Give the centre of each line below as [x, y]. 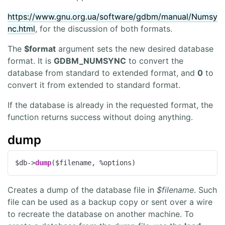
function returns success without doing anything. [100, 117]
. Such [205, 190]
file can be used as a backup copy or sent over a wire [110, 202]
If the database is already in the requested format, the [110, 105]
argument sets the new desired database [135, 48]
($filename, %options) [94, 163]
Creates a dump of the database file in [82, 190]
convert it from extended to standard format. [94, 85]
